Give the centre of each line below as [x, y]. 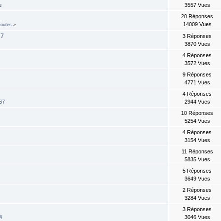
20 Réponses [197, 17]
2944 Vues [197, 102]
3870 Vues [197, 44]
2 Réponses [197, 190]
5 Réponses [197, 171]
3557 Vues [197, 5]
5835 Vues [197, 160]
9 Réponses [197, 75]
